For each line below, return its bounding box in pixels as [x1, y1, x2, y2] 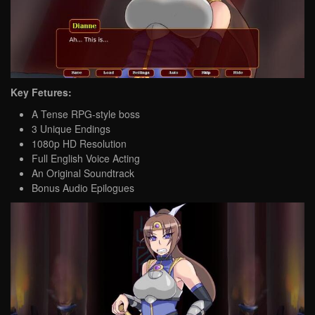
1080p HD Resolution [32, 136, 127, 150]
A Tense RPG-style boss [32, 106, 140, 121]
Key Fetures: [11, 84, 72, 99]
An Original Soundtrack [32, 165, 134, 180]
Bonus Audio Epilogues [32, 180, 134, 195]
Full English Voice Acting [32, 150, 140, 165]
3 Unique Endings [32, 121, 110, 136]
